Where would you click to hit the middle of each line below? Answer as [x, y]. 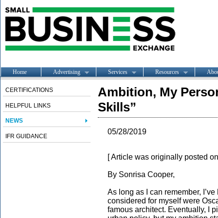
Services [118, 72]
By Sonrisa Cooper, [141, 174]
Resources [167, 72]
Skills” [117, 107]
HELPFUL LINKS [28, 106]
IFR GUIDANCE [26, 136]
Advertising [67, 72]
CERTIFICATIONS [29, 90]
